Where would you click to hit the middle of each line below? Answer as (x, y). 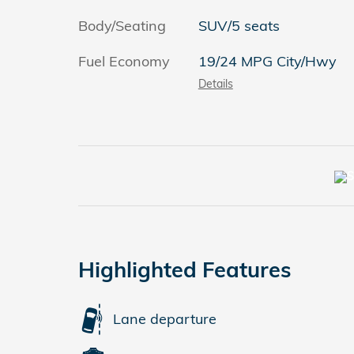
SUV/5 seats (239, 25)
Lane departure (165, 319)
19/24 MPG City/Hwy (267, 61)
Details (215, 83)
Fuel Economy (124, 61)
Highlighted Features (185, 269)
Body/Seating (122, 25)
